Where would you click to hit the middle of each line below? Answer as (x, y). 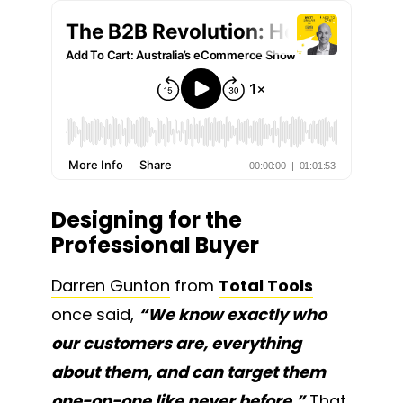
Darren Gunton (111, 286)
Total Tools (266, 286)
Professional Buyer (155, 246)
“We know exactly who (233, 315)
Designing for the (147, 220)
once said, (95, 315)
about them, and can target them (188, 372)
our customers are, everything (176, 344)
